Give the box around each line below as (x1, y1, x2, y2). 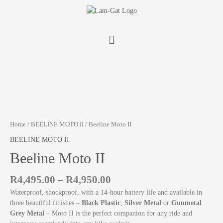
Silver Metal (124, 199, 163, 207)
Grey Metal (10, 210, 46, 218)
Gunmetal (171, 199, 202, 207)
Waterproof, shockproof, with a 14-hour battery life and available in (10, 189, 202, 197)
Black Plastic (82, 199, 120, 207)
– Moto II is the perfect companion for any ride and (46, 210, 192, 218)
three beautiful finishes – (10, 199, 82, 207)
